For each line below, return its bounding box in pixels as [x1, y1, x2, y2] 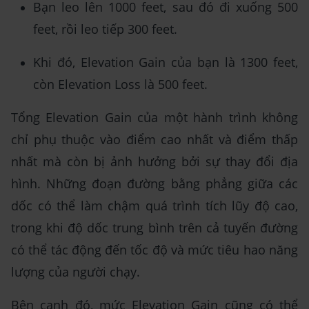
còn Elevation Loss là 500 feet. [33, 76, 208, 93]
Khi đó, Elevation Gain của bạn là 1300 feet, [33, 54, 298, 71]
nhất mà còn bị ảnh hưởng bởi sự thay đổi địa [11, 153, 298, 170]
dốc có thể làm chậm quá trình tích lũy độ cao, [11, 197, 298, 215]
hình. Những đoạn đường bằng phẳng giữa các [11, 175, 298, 192]
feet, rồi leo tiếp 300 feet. [33, 21, 177, 38]
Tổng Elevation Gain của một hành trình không [11, 109, 298, 126]
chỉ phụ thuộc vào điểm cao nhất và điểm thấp [11, 131, 298, 148]
